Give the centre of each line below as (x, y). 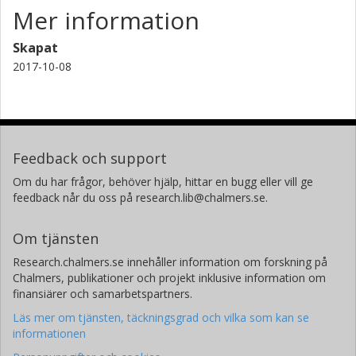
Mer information (106, 20)
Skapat (35, 47)
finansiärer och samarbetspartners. (103, 293)
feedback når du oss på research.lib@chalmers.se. (140, 197)
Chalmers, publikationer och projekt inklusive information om (169, 277)
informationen (49, 333)
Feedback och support (90, 158)
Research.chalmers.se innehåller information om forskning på (170, 261)
